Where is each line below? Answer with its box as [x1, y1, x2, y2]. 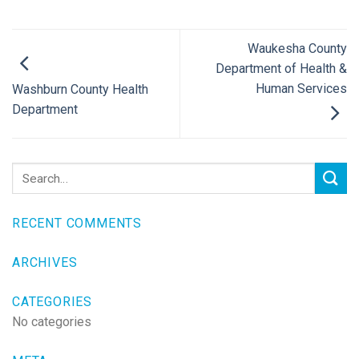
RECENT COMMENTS [12, 216, 142, 232]
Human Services [256, 81, 347, 97]
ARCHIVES [12, 255, 78, 271]
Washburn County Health [12, 81, 148, 97]
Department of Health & [216, 61, 347, 77]
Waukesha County [248, 41, 347, 57]
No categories [12, 314, 91, 330]
